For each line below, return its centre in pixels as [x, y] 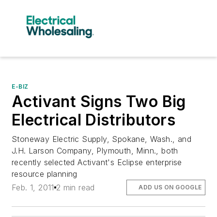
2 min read [75, 187]
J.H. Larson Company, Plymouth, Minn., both [95, 150]
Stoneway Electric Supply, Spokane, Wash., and [101, 139]
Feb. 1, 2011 [33, 187]
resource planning [45, 174]
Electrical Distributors [94, 120]
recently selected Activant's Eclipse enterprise [97, 162]
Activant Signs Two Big [99, 101]
